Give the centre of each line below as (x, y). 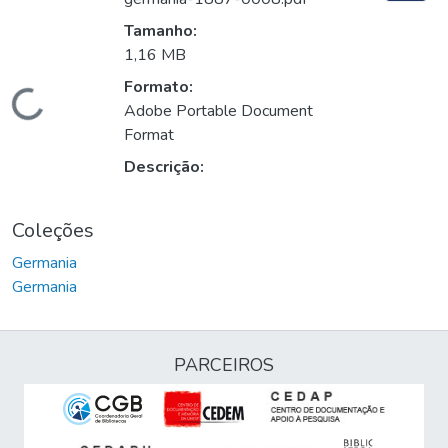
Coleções (53, 231)
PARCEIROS (224, 365)
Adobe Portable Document (218, 111)
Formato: (158, 87)
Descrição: (164, 167)
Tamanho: (160, 31)
